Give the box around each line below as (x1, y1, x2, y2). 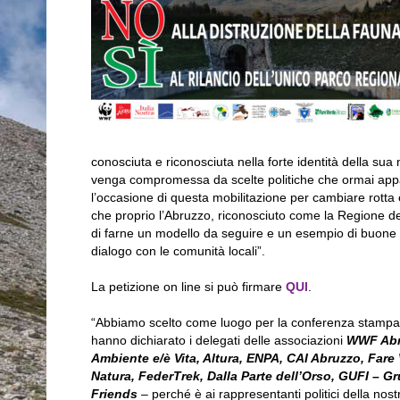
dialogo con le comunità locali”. (90, 244, 265, 259)
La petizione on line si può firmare (90, 279, 282, 295)
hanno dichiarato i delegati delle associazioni (90, 333, 346, 348)
